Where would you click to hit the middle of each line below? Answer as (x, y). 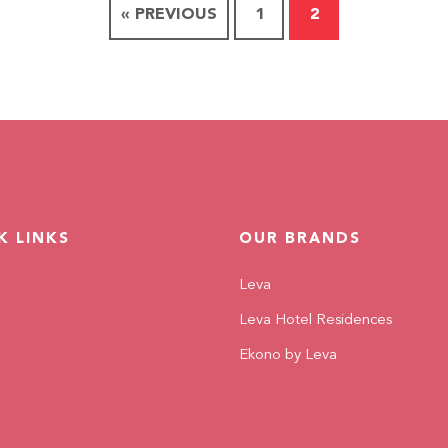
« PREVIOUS (169, 14)
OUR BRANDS (300, 239)
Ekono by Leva (288, 355)
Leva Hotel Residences (315, 320)
